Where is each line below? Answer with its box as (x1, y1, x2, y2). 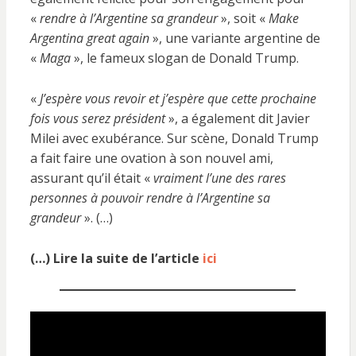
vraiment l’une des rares (153, 169, 286, 187)
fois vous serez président (29, 110, 168, 127)
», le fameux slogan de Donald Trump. (70, 49, 299, 67)
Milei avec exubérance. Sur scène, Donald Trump (29, 130, 319, 147)
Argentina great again (29, 29, 149, 47)
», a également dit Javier (168, 110, 310, 127)
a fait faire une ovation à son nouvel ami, (29, 149, 273, 167)
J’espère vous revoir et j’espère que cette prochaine (39, 90, 316, 107)
